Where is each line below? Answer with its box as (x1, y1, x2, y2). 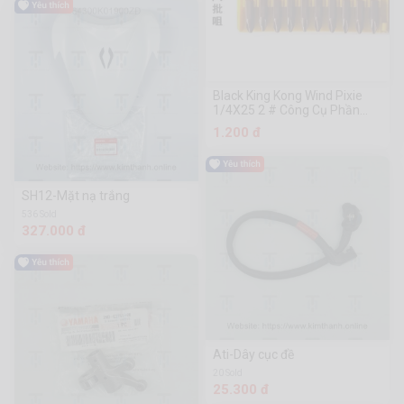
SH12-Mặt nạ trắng (22, 188, 130, 204)
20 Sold (225, 368, 243, 379)
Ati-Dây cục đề (213, 347, 294, 363)
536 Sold (40, 209, 57, 220)
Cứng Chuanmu (213, 117, 302, 133)
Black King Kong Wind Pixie (213, 88, 363, 104)
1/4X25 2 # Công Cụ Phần (213, 103, 360, 118)
